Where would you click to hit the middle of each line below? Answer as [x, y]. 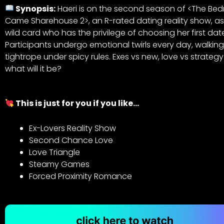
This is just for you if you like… [77, 103]
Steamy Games [59, 164]
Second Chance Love [71, 140]
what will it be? [33, 68]
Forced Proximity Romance [80, 176]
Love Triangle [54, 152]
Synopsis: [35, 8]
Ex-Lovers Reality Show [72, 128]
